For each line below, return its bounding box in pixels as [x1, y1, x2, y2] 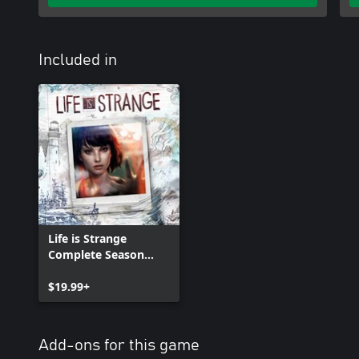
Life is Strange [48, 231, 127, 246]
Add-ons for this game [38, 337, 200, 353]
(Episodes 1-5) [48, 263, 125, 278]
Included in [38, 52, 117, 68]
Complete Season [48, 247, 144, 262]
